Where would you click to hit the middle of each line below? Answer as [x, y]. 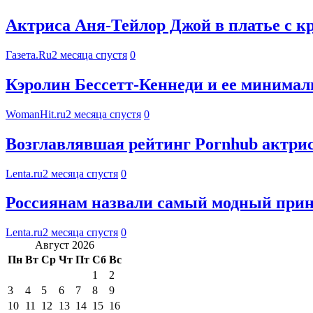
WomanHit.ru [36, 114]
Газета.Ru [29, 54]
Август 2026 [65, 245]
